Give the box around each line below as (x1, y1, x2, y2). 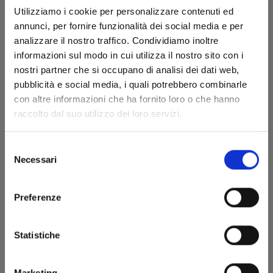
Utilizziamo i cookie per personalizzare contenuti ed (14, 6, 233, 17)
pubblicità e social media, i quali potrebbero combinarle (14, 79, 247, 90)
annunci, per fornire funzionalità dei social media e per (14, 21, 243, 32)
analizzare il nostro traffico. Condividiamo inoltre (14, 35, 219, 46)
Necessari (14, 154, 57, 165)
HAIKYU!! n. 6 (105, 91, 168, 104)
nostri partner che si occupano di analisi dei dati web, (14, 65, 239, 76)
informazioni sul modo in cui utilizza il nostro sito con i (14, 50, 243, 61)
